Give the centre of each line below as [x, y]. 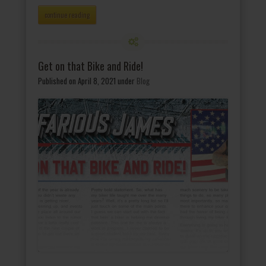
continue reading [67, 15]
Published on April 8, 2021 [77, 80]
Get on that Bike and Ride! [91, 66]
